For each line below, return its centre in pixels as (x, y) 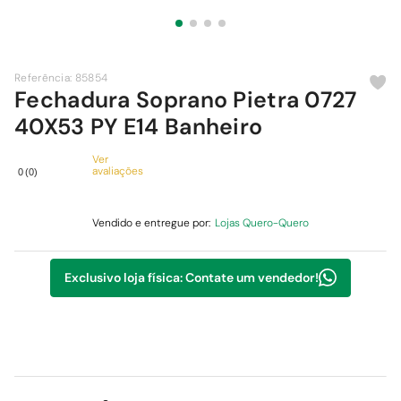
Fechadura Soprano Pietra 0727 (186, 100)
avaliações (118, 171)
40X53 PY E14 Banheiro (139, 127)
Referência (42, 78)
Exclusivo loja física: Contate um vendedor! (192, 277)
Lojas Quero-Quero (262, 223)
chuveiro (73, 34)
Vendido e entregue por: (151, 223)
